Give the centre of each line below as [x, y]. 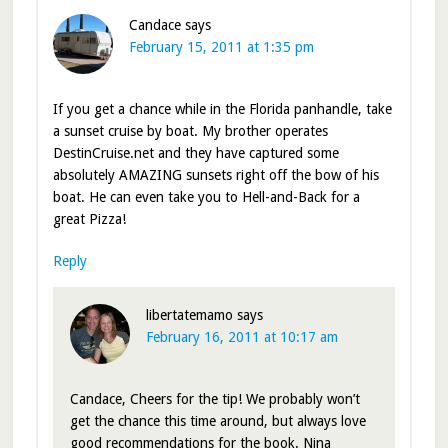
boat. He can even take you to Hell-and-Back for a [206, 197]
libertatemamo [189, 315]
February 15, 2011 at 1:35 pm [221, 47]
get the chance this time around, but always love [217, 421]
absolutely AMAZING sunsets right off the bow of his [215, 175]
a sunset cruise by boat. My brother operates [190, 131]
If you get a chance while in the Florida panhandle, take [222, 109]
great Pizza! [89, 219]
